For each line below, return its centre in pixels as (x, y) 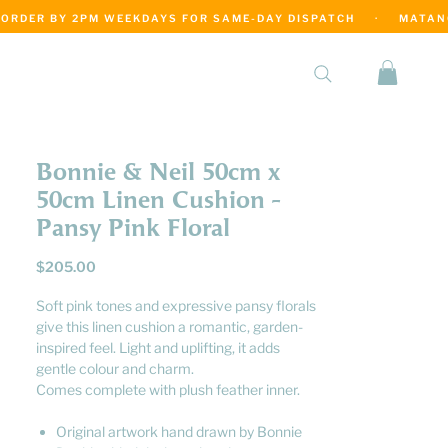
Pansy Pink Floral (133, 228)
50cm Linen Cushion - (158, 200)
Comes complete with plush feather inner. (169, 389)
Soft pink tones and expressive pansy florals (176, 305)
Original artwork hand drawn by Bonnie (179, 431)
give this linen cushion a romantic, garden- (169, 326)
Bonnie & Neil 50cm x (158, 172)
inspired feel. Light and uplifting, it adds (158, 347)
